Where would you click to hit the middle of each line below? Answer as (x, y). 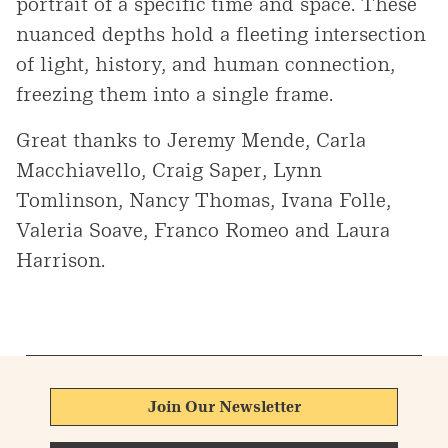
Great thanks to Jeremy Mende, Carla (191, 139)
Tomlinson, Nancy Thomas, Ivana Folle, (203, 199)
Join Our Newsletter (224, 406)
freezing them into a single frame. (174, 93)
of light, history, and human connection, (205, 63)
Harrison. (60, 259)
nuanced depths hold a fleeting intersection (221, 33)
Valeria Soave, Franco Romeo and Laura (203, 229)
